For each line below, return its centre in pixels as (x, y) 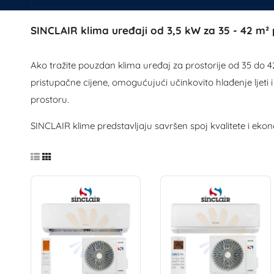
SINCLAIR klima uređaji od (97, 30)
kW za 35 (207, 30)
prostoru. (50, 99)
